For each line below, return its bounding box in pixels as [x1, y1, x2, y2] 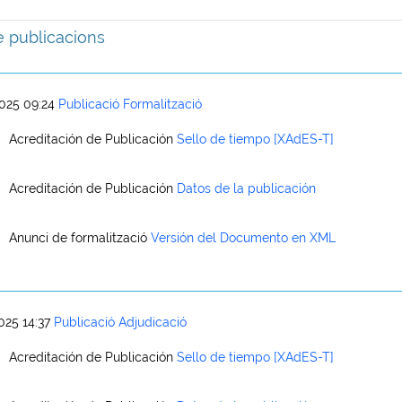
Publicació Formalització [58, 97, 202, 111]
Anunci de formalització [9, 231, 147, 246]
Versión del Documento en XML [151, 231, 336, 246]
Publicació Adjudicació [54, 315, 187, 329]
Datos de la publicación [177, 181, 316, 197]
